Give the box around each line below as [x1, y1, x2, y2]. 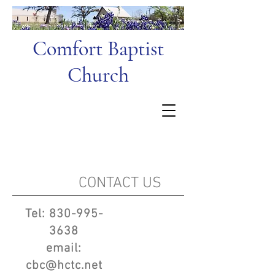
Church [68, 63, 129, 88]
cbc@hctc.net [25, 258, 103, 273]
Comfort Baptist [33, 36, 164, 61]
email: [46, 241, 82, 256]
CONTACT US [12, 174, 161, 193]
